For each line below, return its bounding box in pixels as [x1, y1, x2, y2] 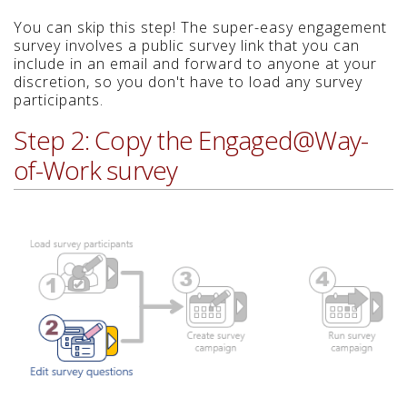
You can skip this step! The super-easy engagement [14, 17, 387, 38]
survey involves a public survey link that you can [14, 35, 360, 56]
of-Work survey [14, 153, 178, 188]
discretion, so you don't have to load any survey [14, 72, 362, 93]
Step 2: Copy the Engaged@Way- [14, 123, 369, 158]
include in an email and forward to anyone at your [14, 54, 377, 74]
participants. [14, 90, 104, 111]
